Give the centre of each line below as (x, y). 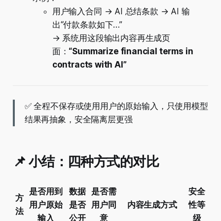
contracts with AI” (89, 65)
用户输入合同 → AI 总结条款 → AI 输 (121, 12)
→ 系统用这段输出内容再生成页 (111, 38)
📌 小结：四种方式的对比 (86, 162)
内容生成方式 (152, 205)
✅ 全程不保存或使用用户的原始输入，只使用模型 (116, 106)
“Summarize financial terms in (131, 52)
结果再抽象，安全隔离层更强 (78, 120)
